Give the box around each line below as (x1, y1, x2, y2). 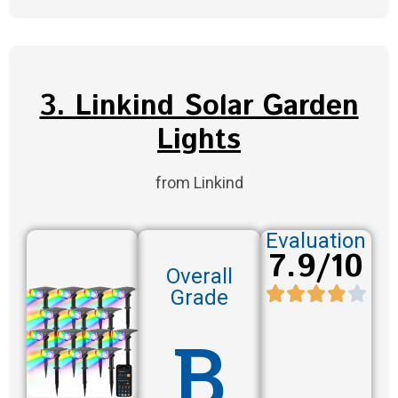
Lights (157, 119, 241, 161)
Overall (165, 264, 233, 290)
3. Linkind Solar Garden (39, 85, 359, 127)
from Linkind (155, 172, 243, 192)
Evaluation (266, 227, 367, 253)
